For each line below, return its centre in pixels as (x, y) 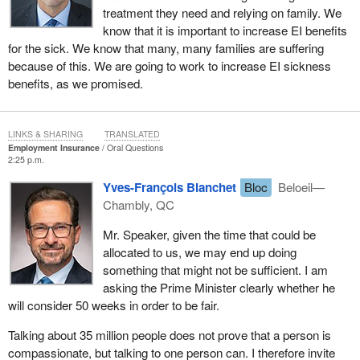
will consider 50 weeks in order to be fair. (113, 305)
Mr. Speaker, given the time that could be (209, 234)
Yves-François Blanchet (169, 187)
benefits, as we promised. (75, 84)
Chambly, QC (138, 204)
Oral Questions (135, 148)
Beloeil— (300, 186)
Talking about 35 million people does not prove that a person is (169, 335)
